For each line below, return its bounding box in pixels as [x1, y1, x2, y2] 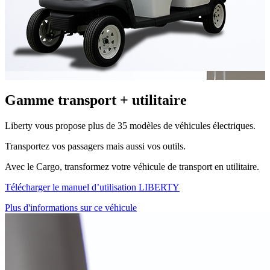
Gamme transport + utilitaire [5, 92, 187, 108]
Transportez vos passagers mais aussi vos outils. [5, 140, 186, 151]
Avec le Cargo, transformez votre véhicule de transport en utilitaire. [5, 161, 259, 172]
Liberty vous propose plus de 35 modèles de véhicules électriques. [5, 120, 256, 131]
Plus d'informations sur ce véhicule [5, 202, 137, 213]
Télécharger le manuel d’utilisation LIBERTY [5, 181, 180, 192]
